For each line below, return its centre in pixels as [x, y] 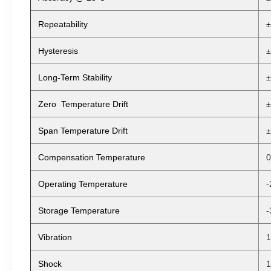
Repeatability [63, 24]
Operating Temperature [83, 184]
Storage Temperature [79, 211]
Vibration [55, 237]
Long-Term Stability [75, 77]
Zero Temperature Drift [83, 104]
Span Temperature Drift [83, 131]
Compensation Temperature [92, 157]
